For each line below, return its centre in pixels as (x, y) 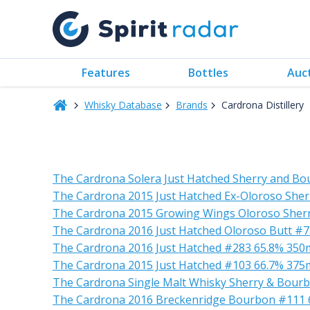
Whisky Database (123, 105)
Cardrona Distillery (263, 105)
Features (106, 72)
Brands (192, 105)
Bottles (209, 72)
